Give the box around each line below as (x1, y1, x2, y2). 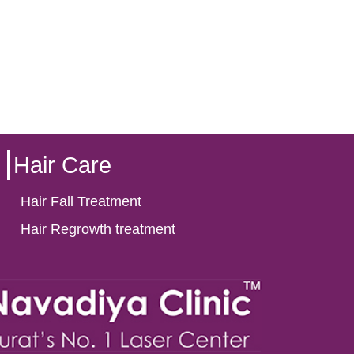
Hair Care (13, 152, 111, 178)
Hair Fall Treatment (21, 194, 141, 210)
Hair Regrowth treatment (21, 221, 175, 238)
